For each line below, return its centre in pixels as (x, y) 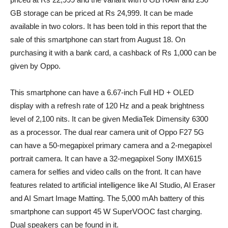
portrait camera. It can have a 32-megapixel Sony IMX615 (106, 159)
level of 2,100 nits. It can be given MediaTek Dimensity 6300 (109, 119)
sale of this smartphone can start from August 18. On (98, 40)
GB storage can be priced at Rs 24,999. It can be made (102, 13)
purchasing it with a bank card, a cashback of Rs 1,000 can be (113, 53)
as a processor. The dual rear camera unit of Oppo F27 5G (107, 132)
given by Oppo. (35, 66)
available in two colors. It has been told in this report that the (108, 26)
